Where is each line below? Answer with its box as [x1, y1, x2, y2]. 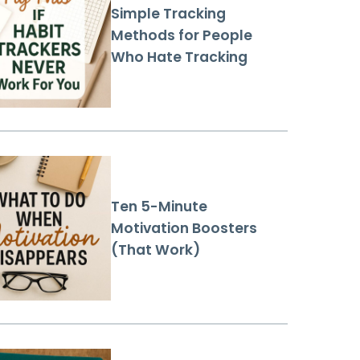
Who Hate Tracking [111, 47, 247, 67]
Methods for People [111, 25, 252, 45]
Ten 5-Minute [111, 196, 207, 216]
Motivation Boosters [111, 218, 257, 238]
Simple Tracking [111, 3, 226, 23]
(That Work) [111, 239, 200, 260]
